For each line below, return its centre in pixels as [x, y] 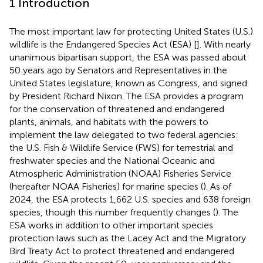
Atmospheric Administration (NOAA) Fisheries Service [120, 173]
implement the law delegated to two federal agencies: [124, 134]
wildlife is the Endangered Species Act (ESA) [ [103, 44]
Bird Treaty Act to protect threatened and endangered [122, 251]
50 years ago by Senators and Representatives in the [118, 70]
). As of [217, 186]
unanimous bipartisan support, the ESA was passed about [128, 57]
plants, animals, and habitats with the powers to [109, 122]
